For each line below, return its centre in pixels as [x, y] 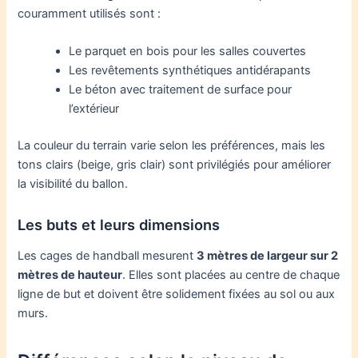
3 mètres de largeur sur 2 [268, 256]
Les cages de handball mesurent [107, 256]
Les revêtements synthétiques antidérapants [190, 71]
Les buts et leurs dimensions [119, 224]
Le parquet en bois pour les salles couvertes [188, 52]
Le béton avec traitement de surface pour [181, 90]
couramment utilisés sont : [89, 13]
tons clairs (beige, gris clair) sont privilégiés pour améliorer [175, 165]
